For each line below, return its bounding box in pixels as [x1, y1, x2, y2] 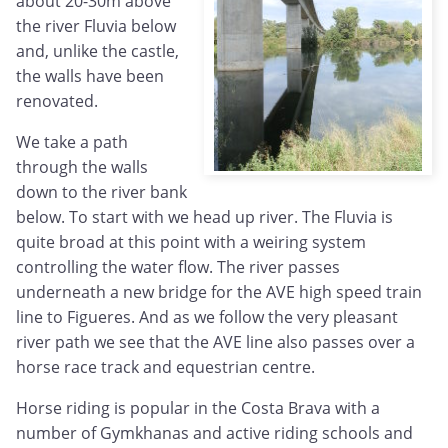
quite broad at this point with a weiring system [16, 231, 366, 254]
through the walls [16, 156, 148, 179]
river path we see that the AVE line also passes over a [16, 331, 415, 354]
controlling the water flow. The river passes [16, 256, 340, 279]
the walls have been [16, 65, 164, 88]
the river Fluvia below [16, 15, 176, 38]
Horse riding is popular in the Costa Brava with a [16, 397, 380, 420]
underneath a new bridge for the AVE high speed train [16, 281, 422, 304]
